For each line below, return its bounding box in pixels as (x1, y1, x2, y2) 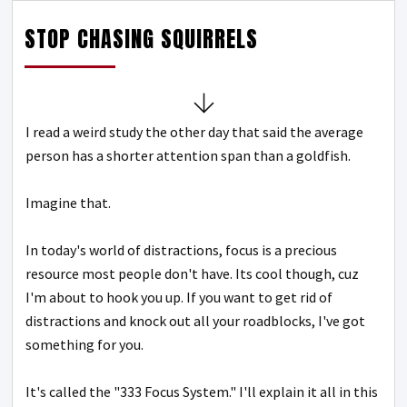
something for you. (25, 335, 144, 354)
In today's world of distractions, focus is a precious (25, 241, 337, 260)
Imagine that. (25, 194, 111, 213)
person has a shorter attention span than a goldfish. (25, 146, 351, 165)
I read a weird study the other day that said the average (25, 123, 363, 142)
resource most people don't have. (25, 264, 235, 283)
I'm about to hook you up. (25, 288, 186, 307)
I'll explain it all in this (239, 382, 378, 402)
